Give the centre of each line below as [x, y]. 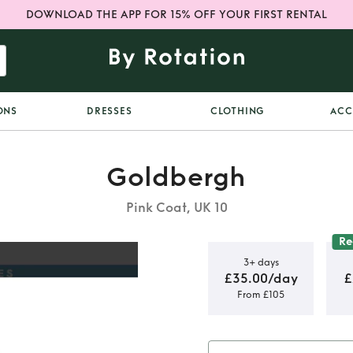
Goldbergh [176, 177]
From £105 [261, 294]
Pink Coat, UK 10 [176, 208]
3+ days [261, 262]
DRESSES [110, 111]
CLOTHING [238, 111]
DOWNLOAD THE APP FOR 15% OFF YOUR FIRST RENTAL [176, 15]
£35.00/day [261, 278]
